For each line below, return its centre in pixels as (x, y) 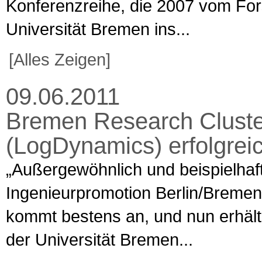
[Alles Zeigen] (59, 59)
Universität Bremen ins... (98, 29)
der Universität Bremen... (99, 239)
